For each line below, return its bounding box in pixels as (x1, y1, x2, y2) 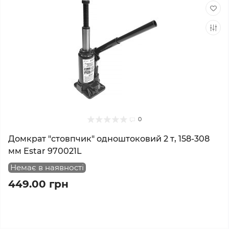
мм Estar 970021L (8, 146, 82, 156)
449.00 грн (8, 178, 68, 190)
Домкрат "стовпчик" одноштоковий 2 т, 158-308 (8, 134, 210, 144)
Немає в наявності (10, 163, 84, 172)
